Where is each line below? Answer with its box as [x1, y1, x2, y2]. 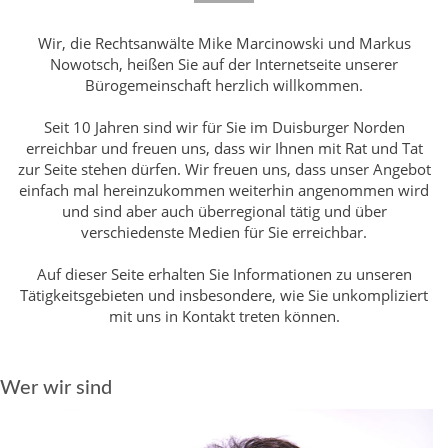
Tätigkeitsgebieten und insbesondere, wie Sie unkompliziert [20, 284, 428, 305]
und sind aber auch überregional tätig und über [61, 200, 387, 221]
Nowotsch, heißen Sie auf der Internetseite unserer [50, 53, 398, 74]
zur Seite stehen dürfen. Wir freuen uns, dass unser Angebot [17, 158, 431, 179]
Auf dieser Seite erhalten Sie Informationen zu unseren [36, 263, 412, 284]
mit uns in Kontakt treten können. [108, 305, 340, 326]
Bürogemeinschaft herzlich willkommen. [85, 74, 363, 95]
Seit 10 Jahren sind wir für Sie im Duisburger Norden [43, 116, 405, 137]
